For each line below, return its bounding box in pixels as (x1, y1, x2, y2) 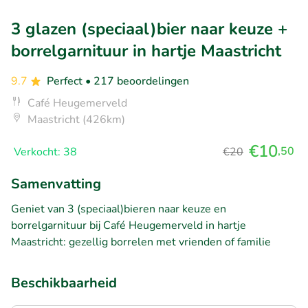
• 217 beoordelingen (85, 73, 189, 89)
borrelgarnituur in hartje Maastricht (11, 39, 281, 62)
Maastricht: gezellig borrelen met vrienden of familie (11, 234, 271, 250)
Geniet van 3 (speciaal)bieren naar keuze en (11, 201, 226, 217)
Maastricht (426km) (27, 111, 125, 127)
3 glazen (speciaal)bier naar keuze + (11, 17, 287, 40)
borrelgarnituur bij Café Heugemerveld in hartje (11, 217, 246, 233)
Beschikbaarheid (11, 273, 117, 292)
